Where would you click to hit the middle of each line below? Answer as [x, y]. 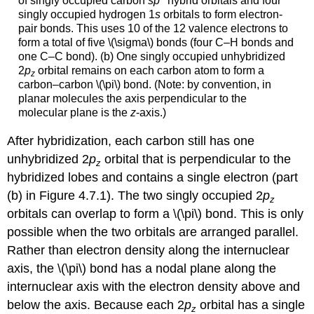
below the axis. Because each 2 [96, 305]
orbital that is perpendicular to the [196, 159]
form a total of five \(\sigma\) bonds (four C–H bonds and [156, 42]
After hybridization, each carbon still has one [131, 141]
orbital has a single [251, 305]
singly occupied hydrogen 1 [86, 14]
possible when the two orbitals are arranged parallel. [153, 232]
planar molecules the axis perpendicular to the [132, 98]
